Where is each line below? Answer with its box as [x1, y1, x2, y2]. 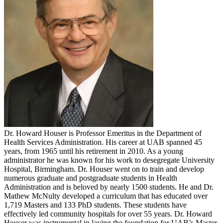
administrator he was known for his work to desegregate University [4, 156, 215, 165]
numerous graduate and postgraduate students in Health [4, 174, 177, 183]
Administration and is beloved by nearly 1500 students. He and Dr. [4, 183, 214, 192]
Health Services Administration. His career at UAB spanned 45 [4, 138, 202, 147]
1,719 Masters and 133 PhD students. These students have [4, 201, 187, 210]
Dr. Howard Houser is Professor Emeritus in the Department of [4, 129, 202, 138]
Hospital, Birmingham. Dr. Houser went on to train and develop [4, 165, 204, 174]
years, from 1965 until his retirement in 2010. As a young [4, 147, 183, 156]
